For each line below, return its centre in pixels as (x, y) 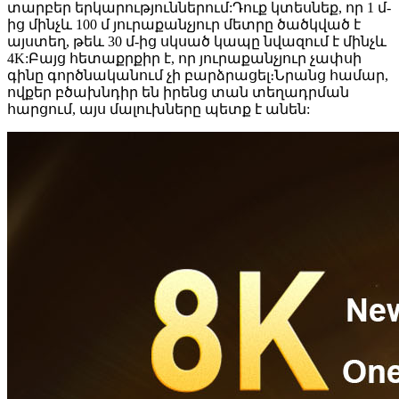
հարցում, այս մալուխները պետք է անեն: (159, 109)
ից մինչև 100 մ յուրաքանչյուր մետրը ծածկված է (184, 24)
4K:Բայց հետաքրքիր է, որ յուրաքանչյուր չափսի (184, 58)
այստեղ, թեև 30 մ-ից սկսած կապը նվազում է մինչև (197, 41)
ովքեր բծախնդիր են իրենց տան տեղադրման (178, 92)
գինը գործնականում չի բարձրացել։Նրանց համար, (198, 75)
